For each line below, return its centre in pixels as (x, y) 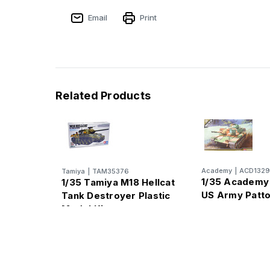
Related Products (103, 95)
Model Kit (84, 209)
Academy (217, 170)
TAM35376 (111, 171)
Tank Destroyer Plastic (116, 195)
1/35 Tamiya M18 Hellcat (118, 182)
